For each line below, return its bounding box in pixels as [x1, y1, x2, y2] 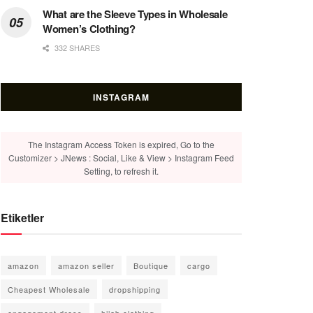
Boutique [133, 259, 168, 271]
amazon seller [58, 259, 115, 271]
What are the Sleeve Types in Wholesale [43, 6, 228, 22]
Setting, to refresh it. [84, 164, 159, 177]
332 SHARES [52, 41, 100, 53]
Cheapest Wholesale [8, 283, 90, 295]
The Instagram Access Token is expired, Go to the [28, 138, 214, 150]
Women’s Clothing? [43, 20, 136, 36]
